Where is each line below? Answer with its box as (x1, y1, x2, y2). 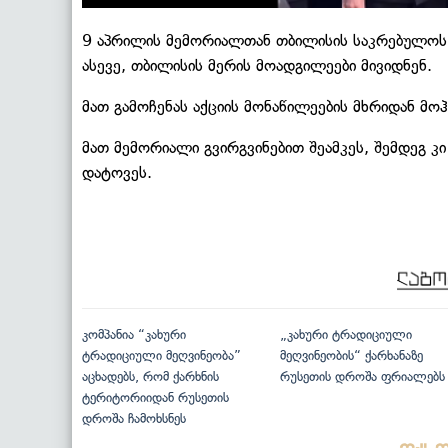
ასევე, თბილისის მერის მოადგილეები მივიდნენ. (82, 56, 432, 76)
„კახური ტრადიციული (279, 327, 412, 343)
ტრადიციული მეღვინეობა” (82, 348, 241, 364)
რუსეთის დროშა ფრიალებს (279, 369, 445, 385)
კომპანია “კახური (82, 327, 186, 343)
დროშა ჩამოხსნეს (82, 411, 186, 427)
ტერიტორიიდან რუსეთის (82, 390, 229, 406)
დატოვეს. (82, 163, 152, 183)
